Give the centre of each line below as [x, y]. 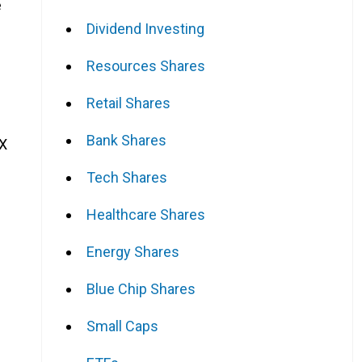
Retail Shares [128, 103]
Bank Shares [126, 140]
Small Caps [122, 326]
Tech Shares [127, 177]
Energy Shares [133, 251]
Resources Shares [146, 65]
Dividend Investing [145, 28]
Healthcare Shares [146, 214]
